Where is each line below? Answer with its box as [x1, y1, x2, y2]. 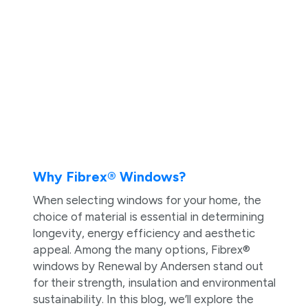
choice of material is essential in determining [32, 209, 264, 223]
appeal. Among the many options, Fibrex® [32, 242, 250, 256]
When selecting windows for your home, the [32, 192, 261, 207]
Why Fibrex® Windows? [32, 168, 186, 185]
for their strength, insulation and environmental [32, 275, 276, 289]
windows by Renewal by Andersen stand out [32, 258, 263, 273]
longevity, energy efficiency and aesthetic [32, 225, 255, 240]
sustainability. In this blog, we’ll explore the [32, 291, 254, 306]
